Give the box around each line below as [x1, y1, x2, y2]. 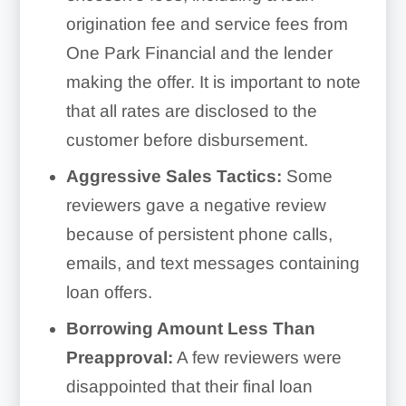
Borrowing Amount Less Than [65, 318, 315, 338]
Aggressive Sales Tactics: [65, 166, 282, 186]
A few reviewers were [172, 347, 342, 367]
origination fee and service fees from [65, 14, 348, 34]
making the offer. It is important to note [65, 72, 361, 92]
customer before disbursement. [65, 130, 308, 150]
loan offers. [65, 282, 152, 302]
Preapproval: [65, 347, 173, 367]
